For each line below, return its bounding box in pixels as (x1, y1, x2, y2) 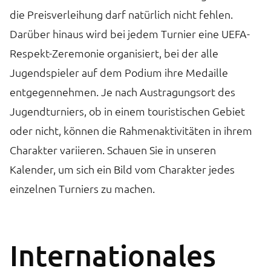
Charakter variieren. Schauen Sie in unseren (10, 142, 216, 157)
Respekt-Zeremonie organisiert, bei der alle (10, 45, 218, 60)
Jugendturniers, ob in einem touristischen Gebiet (10, 103, 245, 118)
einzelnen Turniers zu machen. (10, 181, 155, 195)
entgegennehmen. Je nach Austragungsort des (10, 84, 235, 99)
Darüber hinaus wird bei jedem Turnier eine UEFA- (10, 26, 250, 41)
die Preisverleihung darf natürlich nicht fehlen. (10, 7, 233, 21)
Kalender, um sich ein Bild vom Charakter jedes (10, 162, 235, 176)
